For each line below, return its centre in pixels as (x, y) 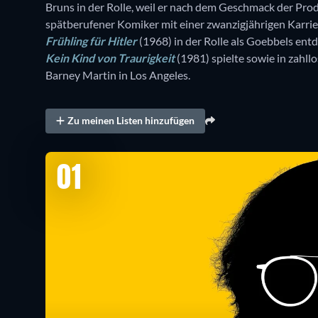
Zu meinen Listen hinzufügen (131, 121)
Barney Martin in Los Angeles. (118, 75)
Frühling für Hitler (91, 41)
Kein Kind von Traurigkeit (110, 58)
